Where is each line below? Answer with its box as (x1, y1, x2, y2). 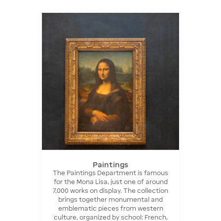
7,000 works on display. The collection (53, 186, 168, 194)
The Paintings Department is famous (53, 169, 168, 177)
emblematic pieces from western (58, 204, 163, 212)
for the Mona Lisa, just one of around (53, 178, 168, 185)
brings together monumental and (58, 195, 163, 203)
